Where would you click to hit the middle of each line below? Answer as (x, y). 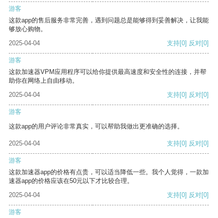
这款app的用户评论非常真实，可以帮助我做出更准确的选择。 (96, 127)
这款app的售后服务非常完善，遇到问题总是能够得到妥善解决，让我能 (109, 20)
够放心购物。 (28, 29)
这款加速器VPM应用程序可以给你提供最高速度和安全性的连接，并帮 (108, 72)
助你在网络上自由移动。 (44, 81)
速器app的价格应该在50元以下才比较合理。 (71, 181)
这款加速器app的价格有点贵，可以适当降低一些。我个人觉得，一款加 (109, 172)
